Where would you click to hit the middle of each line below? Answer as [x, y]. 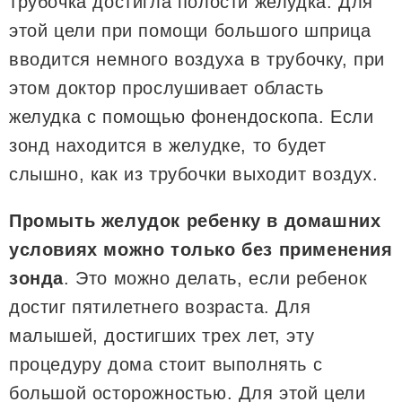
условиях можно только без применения [201, 249]
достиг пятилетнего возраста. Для [160, 306]
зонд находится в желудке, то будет [168, 145]
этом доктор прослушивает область [166, 87]
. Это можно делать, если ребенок [216, 278]
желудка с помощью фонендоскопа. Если [192, 116]
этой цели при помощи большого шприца [190, 30]
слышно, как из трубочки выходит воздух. [194, 174]
